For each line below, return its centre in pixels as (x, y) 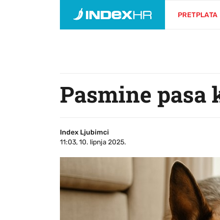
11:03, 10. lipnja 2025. (93, 142)
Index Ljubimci (84, 132)
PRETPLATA (198, 15)
